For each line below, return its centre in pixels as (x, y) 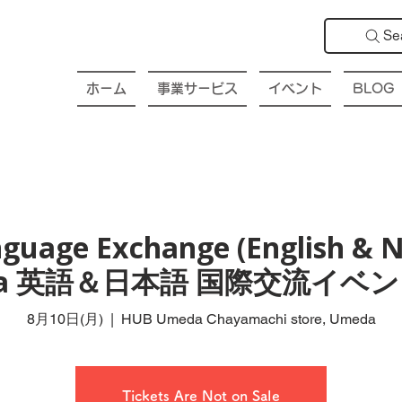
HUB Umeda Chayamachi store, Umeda (248, 319)
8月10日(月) (65, 319)
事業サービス (197, 88)
